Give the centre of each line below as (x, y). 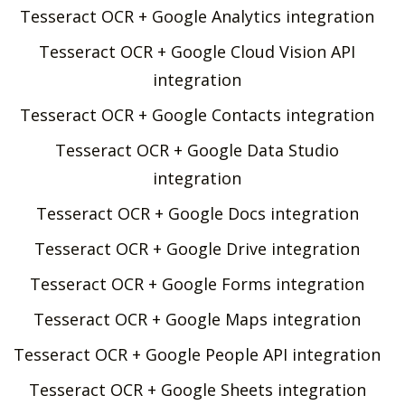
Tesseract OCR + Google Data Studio (197, 150)
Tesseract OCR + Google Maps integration (197, 319)
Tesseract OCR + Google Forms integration (197, 283)
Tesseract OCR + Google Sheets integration (197, 389)
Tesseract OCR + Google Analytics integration (197, 16)
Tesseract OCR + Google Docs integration (197, 213)
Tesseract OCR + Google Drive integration (197, 248)
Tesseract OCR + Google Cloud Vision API (197, 51)
